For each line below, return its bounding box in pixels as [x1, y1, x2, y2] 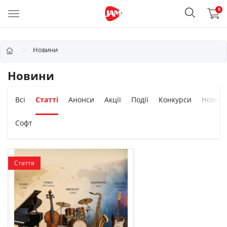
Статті [35, 95, 58, 104]
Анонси [68, 95, 94, 104]
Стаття [14, 159, 34, 167]
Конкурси [159, 95, 192, 104]
